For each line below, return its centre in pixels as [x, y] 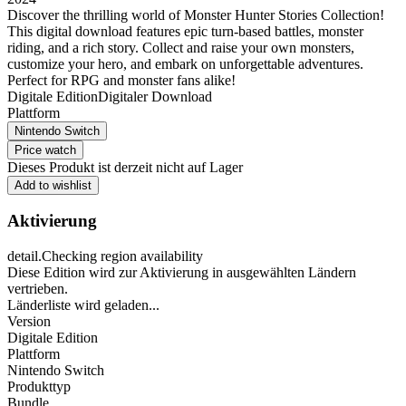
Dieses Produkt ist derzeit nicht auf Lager [125, 167]
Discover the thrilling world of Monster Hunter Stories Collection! [196, 14]
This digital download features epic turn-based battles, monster [185, 31]
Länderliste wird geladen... [83, 305]
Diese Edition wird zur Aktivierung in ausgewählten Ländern [182, 273]
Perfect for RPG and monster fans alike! [121, 80]
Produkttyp [39, 387]
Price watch [45, 150]
